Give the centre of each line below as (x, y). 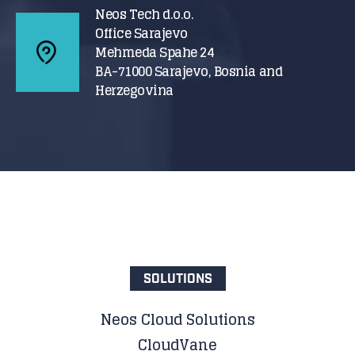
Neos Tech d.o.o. (145, 14)
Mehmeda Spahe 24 (155, 52)
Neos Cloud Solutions (177, 319)
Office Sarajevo (141, 33)
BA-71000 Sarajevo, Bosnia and (189, 71)
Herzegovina (134, 90)
